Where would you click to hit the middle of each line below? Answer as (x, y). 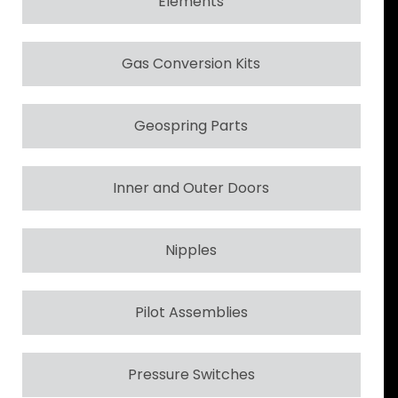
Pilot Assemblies (191, 312)
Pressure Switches (191, 374)
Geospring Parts (191, 125)
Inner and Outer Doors (191, 187)
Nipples (191, 250)
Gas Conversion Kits (191, 63)
